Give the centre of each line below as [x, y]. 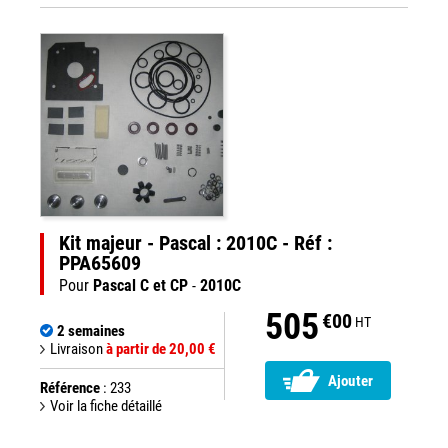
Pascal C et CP [140, 285]
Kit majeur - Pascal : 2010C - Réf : [195, 243]
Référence [70, 388]
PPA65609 [100, 263]
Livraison [78, 349]
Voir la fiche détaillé [106, 406]
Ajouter [351, 381]
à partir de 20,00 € [161, 349]
